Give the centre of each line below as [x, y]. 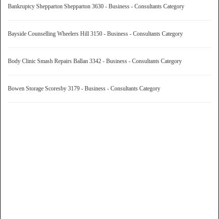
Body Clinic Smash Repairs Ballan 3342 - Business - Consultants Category [96, 61]
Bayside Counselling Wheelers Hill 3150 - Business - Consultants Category [97, 33]
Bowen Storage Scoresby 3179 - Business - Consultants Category [86, 88]
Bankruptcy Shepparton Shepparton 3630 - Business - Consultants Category [98, 6]
